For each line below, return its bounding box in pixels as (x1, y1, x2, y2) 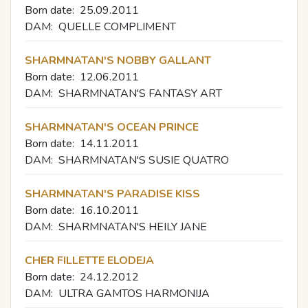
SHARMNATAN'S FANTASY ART (58, 85, 222, 101)
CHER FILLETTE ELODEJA (25, 252, 154, 268)
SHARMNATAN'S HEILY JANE (58, 219, 207, 234)
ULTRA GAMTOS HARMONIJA (58, 285, 210, 301)
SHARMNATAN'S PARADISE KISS (25, 186, 200, 201)
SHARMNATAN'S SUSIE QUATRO (58, 152, 229, 168)
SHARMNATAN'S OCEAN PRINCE (25, 119, 199, 135)
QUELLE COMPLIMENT (58, 19, 176, 34)
